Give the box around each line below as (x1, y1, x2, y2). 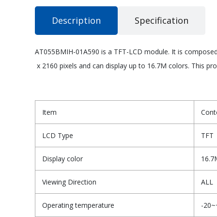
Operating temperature (42, 201, 114, 210)
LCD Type (42, 131, 73, 140)
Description (52, 15, 101, 27)
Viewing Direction (42, 177, 96, 187)
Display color (42, 154, 83, 164)
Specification (135, 15, 188, 27)
